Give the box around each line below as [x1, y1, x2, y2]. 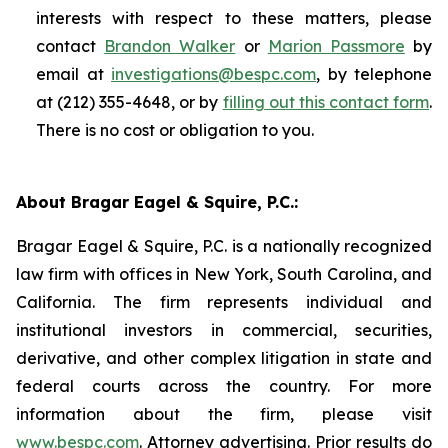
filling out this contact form [222, 92, 430, 113]
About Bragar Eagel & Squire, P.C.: [16, 192, 298, 213]
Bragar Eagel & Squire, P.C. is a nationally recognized [16, 236, 432, 257]
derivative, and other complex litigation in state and [16, 348, 432, 369]
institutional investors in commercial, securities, [16, 320, 432, 341]
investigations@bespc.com [111, 64, 316, 85]
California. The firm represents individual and [16, 292, 432, 313]
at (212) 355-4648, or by [36, 92, 223, 113]
